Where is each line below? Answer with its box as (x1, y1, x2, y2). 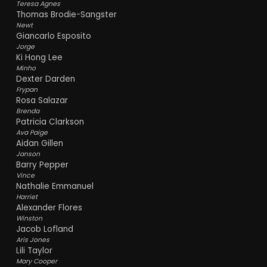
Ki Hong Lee (15, 51, 63, 63)
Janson (15, 149, 40, 159)
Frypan (15, 85, 38, 94)
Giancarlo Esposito (15, 30, 91, 42)
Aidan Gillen (15, 137, 63, 149)
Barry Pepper (15, 159, 69, 170)
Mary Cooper (15, 256, 57, 266)
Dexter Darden (15, 73, 75, 85)
